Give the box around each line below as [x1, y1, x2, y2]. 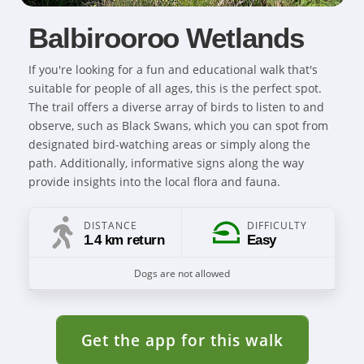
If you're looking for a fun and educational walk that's [28, 62, 318, 77]
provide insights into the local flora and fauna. [28, 174, 280, 189]
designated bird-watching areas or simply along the [28, 136, 310, 152]
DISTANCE [83, 218, 137, 232]
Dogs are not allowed [134, 266, 230, 280]
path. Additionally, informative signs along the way [28, 155, 304, 171]
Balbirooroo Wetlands [28, 22, 304, 54]
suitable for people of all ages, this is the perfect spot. [28, 80, 322, 96]
